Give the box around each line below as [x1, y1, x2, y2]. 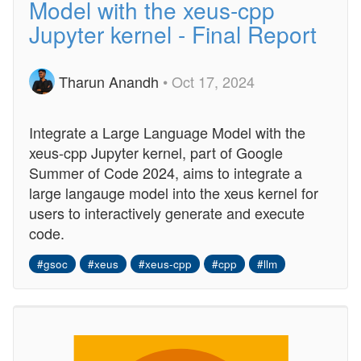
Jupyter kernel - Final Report [29, 18, 317, 50]
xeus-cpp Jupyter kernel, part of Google [29, 142, 283, 163]
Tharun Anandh [55, 71, 163, 93]
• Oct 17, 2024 [163, 71, 255, 93]
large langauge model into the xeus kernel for [29, 182, 318, 203]
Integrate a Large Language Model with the [29, 122, 305, 143]
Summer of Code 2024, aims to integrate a [29, 162, 302, 183]
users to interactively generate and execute [29, 202, 305, 223]
